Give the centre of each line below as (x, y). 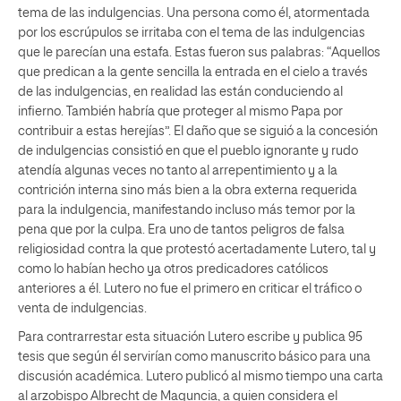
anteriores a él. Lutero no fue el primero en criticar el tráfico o (190, 289)
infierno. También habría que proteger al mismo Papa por (180, 111)
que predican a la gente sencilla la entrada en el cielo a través (193, 72)
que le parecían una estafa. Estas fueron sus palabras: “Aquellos (199, 52)
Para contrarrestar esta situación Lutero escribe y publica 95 (190, 337)
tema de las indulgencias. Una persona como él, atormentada (194, 13)
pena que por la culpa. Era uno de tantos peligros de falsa (181, 230)
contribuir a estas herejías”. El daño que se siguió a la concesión (198, 131)
